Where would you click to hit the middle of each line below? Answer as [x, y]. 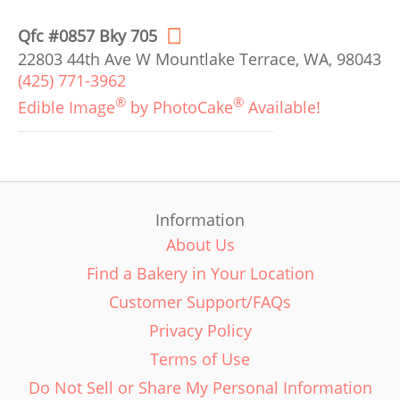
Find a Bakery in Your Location [200, 273]
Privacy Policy [200, 330]
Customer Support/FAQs [200, 302]
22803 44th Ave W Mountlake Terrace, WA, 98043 [200, 59]
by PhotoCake [179, 107]
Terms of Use [200, 359]
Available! [282, 107]
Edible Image [67, 107]
